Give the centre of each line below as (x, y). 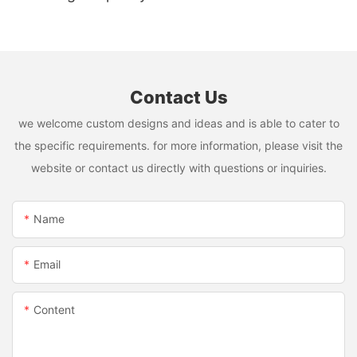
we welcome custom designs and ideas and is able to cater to (178, 123)
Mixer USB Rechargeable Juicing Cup (137, 15)
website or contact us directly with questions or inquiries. (178, 167)
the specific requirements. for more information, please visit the (178, 145)
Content (54, 310)
